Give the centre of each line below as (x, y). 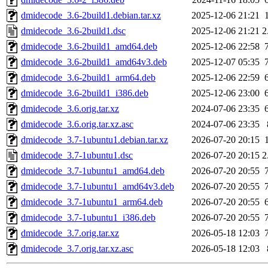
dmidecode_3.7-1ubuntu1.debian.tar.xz (95, 140)
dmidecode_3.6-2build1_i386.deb (85, 93)
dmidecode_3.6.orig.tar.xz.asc (77, 124)
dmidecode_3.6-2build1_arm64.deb (88, 78)
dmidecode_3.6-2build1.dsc (73, 31)
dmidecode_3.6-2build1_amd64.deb (89, 47)
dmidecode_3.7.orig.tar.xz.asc (77, 249)
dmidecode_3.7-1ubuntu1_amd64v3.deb (98, 187)
